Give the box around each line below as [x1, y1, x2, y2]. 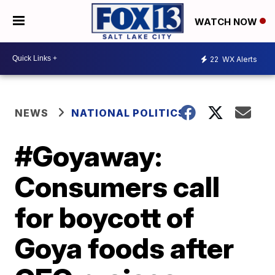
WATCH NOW [195, 15, 260, 28]
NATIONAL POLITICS [71, 106, 186, 119]
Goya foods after [15, 230, 234, 265]
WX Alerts [220, 55, 257, 64]
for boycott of [15, 199, 195, 234]
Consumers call [15, 169, 220, 204]
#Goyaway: [15, 138, 163, 173]
